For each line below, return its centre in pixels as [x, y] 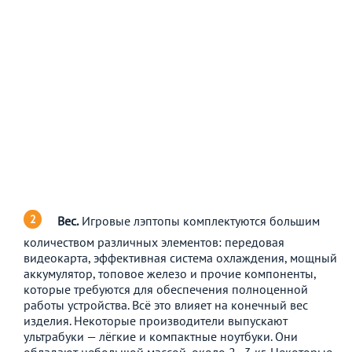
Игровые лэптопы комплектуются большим [199, 220]
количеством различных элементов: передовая [154, 242]
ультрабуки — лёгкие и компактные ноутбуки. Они [161, 336]
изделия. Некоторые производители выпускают [156, 320]
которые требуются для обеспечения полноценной [166, 289]
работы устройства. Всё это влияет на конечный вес [166, 304]
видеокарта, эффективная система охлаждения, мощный [180, 257]
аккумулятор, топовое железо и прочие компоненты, [170, 273]
